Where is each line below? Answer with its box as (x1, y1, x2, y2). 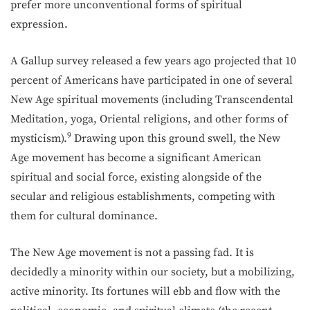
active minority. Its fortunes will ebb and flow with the (10, 284, 280, 298)
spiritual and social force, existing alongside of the (10, 170, 262, 184)
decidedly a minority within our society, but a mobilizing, (10, 265, 295, 279)
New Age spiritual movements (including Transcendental (10, 93, 293, 107)
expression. (10, 17, 68, 31)
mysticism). (10, 131, 67, 145)
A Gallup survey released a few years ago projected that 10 (10, 54, 296, 68)
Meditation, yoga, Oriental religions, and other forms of (10, 112, 288, 126)
